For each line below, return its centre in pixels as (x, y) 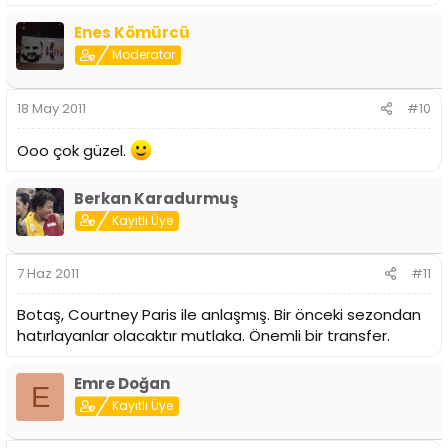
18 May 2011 (51, 108)
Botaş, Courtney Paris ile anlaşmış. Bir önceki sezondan (219, 315)
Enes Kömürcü (132, 33)
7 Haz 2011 (48, 274)
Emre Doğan (122, 384)
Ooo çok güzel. (73, 150)
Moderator (144, 55)
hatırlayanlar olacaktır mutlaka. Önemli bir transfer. (203, 336)
